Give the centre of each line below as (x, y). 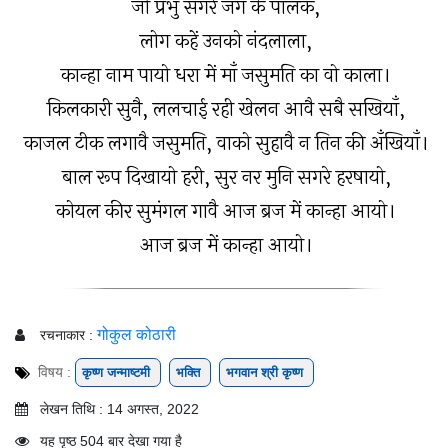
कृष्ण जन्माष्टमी (118, 373)
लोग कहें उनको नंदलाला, (226, 41)
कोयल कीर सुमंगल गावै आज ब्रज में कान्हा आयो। (226, 211)
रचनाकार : (66, 335)
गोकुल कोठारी (134, 335)
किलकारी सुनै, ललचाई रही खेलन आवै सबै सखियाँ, (226, 109)
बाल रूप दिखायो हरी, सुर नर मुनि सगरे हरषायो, (226, 177)
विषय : (56, 372)
